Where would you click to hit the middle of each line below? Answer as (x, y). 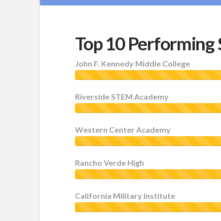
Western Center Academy (123, 130)
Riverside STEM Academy (122, 97)
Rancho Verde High (109, 163)
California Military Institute (125, 196)
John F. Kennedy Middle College (132, 64)
